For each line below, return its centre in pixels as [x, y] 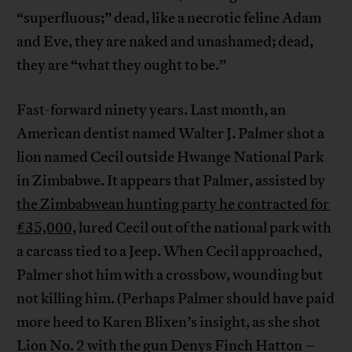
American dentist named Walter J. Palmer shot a [171, 134]
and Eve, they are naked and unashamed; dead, [165, 42]
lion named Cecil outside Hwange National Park [170, 158]
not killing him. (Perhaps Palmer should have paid [176, 299]
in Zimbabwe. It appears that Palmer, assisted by [171, 181]
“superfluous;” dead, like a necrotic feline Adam [169, 18]
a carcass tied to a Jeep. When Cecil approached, [170, 252]
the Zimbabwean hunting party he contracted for [173, 205]
